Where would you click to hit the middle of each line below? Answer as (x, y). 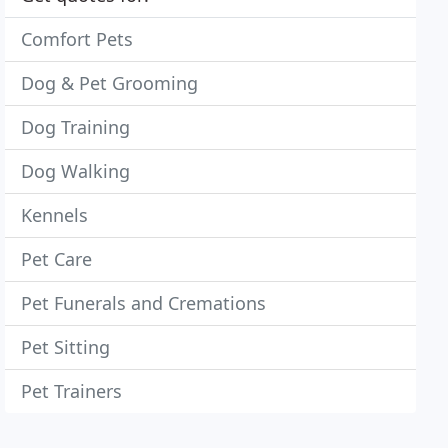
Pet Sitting (66, 347)
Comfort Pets (77, 39)
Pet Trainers (72, 391)
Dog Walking (76, 171)
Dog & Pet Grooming (110, 83)
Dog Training (76, 127)
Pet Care (57, 259)
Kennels (55, 215)
